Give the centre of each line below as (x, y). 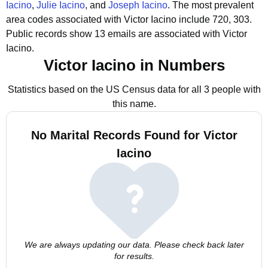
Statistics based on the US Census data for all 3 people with (134, 89)
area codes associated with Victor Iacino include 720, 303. (129, 19)
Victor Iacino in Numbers (134, 65)
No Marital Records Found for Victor (134, 135)
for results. (134, 256)
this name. (134, 104)
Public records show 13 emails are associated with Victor (127, 34)
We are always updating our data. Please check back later (134, 245)
